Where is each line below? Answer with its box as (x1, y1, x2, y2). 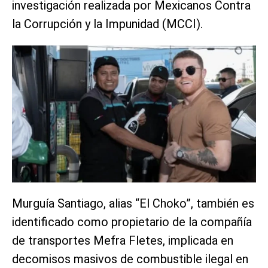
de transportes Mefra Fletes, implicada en (12, 233, 233, 248)
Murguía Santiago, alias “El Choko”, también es (12, 196, 254, 211)
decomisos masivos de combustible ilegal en (12, 251, 248, 266)
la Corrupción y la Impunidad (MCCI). (12, 16, 203, 31)
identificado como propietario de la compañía (12, 214, 252, 229)
